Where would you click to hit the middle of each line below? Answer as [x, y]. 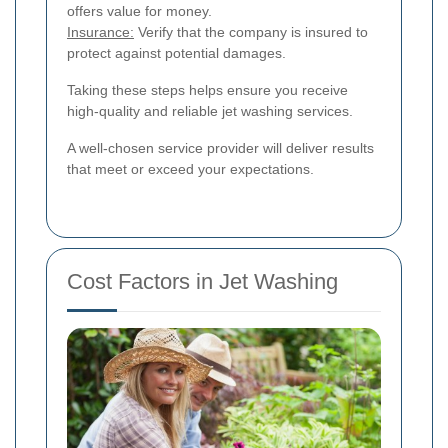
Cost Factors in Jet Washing [202, 281]
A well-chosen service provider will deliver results [220, 147]
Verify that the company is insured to [251, 31]
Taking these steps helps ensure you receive [207, 89]
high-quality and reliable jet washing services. [210, 110]
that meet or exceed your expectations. [190, 168]
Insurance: [100, 31]
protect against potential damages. [176, 52]
